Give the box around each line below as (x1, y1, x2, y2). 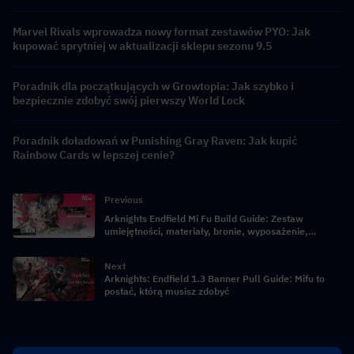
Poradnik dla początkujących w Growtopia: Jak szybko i (13, 79, 294, 94)
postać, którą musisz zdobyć (104, 285, 229, 298)
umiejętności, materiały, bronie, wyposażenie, (104, 225, 308, 238)
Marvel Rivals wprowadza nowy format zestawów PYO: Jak (13, 24, 311, 40)
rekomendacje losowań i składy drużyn (104, 238, 277, 250)
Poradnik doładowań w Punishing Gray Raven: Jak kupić (13, 134, 297, 149)
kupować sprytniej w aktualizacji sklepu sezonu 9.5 (13, 39, 272, 54)
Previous (104, 194, 143, 206)
